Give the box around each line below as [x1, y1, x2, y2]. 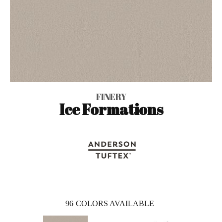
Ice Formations [59, 99, 163, 119]
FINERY [96, 90, 126, 103]
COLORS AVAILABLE [76, 199, 154, 208]
